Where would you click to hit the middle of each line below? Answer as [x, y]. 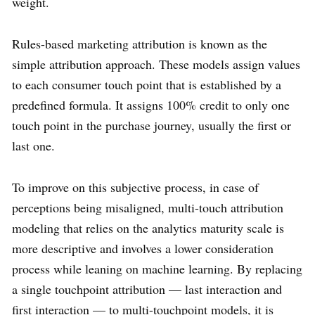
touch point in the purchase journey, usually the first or [152, 126]
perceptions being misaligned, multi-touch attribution [148, 208]
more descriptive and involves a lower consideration [143, 249]
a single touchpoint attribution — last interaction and [147, 289]
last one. [33, 146]
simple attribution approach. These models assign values [156, 64]
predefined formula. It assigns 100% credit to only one [151, 105]
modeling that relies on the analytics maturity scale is [148, 228]
